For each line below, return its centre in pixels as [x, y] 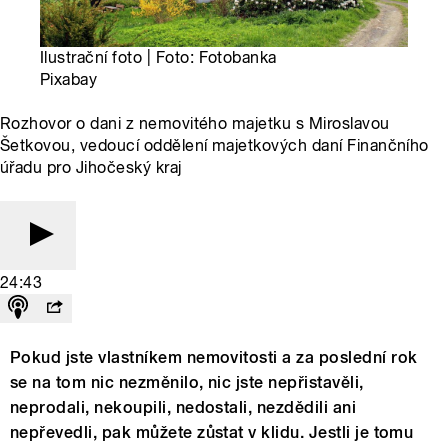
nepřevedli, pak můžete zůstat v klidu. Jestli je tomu [212, 433]
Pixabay [69, 80]
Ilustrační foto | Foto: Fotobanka [158, 58]
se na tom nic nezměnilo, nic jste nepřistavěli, [187, 383]
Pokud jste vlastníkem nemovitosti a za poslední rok [214, 358]
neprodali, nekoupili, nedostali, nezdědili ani [183, 408]
